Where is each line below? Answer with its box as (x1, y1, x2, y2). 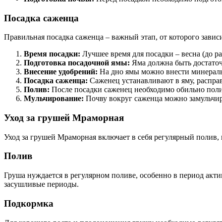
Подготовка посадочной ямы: (24, 58, 130, 67)
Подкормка (4, 198, 54, 209)
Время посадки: (24, 50, 80, 58)
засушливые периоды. (4, 180, 79, 189)
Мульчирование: (24, 94, 84, 103)
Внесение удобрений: (24, 67, 98, 76)
